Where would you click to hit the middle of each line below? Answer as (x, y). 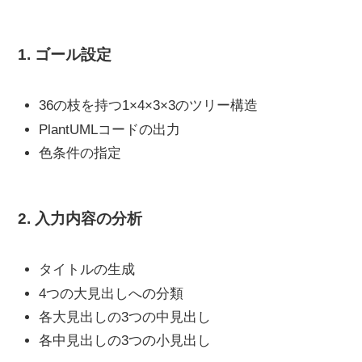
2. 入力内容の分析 (80, 219)
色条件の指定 (80, 153)
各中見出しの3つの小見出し (124, 341)
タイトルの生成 (86, 270)
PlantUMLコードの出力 (109, 129)
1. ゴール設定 (65, 54)
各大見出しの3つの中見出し (124, 317)
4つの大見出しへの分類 (111, 293)
